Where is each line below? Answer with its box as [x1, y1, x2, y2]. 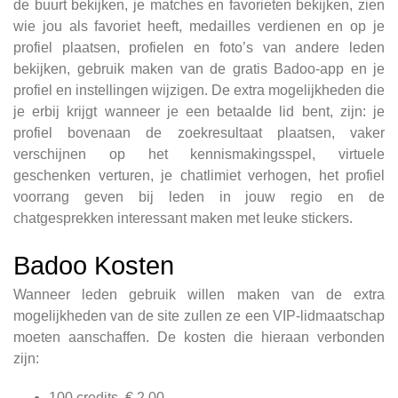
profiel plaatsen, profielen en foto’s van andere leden [13, 40, 385, 56]
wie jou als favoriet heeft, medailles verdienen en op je [13, 19, 385, 35]
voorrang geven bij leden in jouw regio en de [13, 189, 385, 205]
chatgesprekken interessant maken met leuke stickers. [13, 211, 353, 227]
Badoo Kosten [13, 251, 174, 281]
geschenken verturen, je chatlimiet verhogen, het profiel [13, 168, 385, 184]
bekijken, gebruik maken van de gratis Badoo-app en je [13, 61, 385, 77]
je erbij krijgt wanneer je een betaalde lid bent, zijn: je [13, 104, 385, 120]
